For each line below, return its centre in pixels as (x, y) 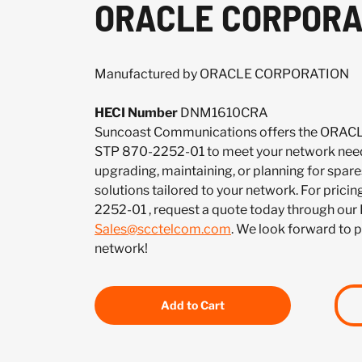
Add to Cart (193, 305)
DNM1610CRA (223, 113)
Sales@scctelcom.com (163, 229)
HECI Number (136, 113)
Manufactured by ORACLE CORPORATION (222, 74)
